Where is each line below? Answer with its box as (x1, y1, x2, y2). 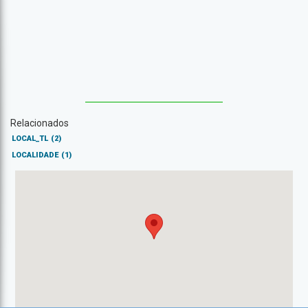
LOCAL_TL (12, 134, 48, 143)
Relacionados (10, 118, 69, 129)
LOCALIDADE (12, 151, 58, 159)
